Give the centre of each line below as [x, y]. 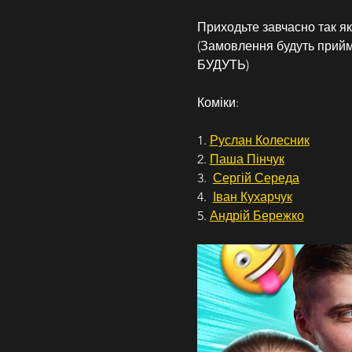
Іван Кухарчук [252, 197]
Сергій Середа [256, 178]
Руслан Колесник [259, 140]
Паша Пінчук [247, 159]
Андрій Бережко [257, 216]
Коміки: [218, 103]
